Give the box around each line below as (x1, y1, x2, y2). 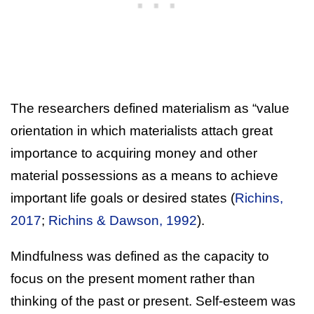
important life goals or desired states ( (11, 190, 235, 205)
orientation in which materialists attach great (11, 123, 273, 138)
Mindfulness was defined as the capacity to (11, 248, 269, 264)
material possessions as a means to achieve (11, 168, 278, 183)
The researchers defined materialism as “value (11, 100, 289, 116)
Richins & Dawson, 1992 (48, 212, 197, 228)
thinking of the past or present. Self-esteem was (11, 293, 296, 308)
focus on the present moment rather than (11, 271, 255, 286)
